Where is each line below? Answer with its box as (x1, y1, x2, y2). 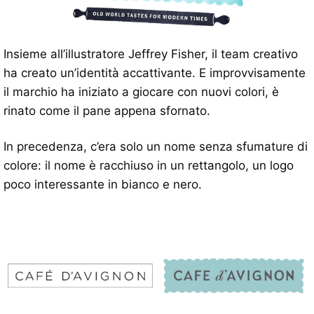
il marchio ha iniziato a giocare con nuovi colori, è (4, 85, 279, 100)
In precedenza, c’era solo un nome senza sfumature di (4, 139, 308, 154)
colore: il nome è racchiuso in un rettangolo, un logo (4, 158, 294, 173)
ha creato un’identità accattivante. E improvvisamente (4, 66, 306, 81)
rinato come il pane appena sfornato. (4, 104, 210, 118)
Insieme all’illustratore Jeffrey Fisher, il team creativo (4, 47, 298, 62)
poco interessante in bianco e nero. (4, 177, 202, 192)
